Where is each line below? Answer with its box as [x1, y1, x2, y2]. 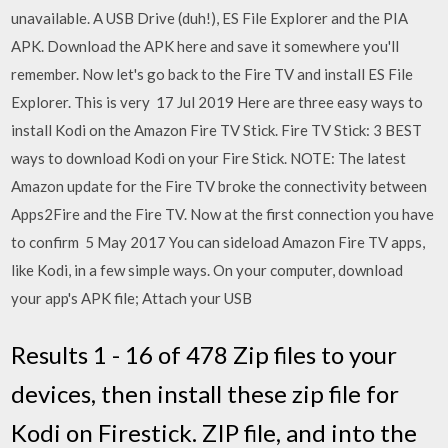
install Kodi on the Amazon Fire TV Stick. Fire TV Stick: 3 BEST [11, 121, 423, 139]
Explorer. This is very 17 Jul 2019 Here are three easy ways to [11, 93, 424, 111]
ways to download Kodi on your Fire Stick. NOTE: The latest [11, 149, 407, 167]
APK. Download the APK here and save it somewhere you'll [11, 37, 400, 55]
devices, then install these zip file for [11, 378, 400, 408]
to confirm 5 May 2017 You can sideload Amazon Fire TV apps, [11, 233, 426, 251]
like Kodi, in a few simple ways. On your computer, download [11, 261, 404, 279]
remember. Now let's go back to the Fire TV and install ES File [11, 65, 414, 83]
